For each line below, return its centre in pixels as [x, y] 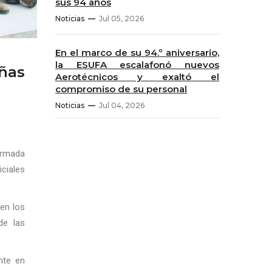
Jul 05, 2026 [121, 19]
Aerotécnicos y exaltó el [137, 77]
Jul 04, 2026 [122, 105]
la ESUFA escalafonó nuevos [137, 65]
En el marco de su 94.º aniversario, [137, 53]
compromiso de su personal [121, 89]
